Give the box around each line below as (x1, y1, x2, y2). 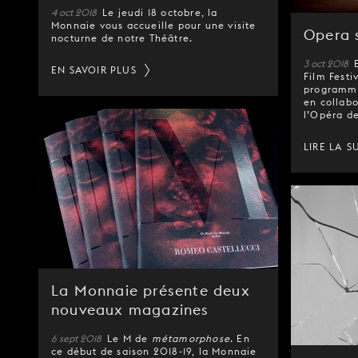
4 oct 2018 (51, 6, 99, 18)
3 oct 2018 (304, 58, 351, 70)
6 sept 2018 (51, 332, 104, 344)
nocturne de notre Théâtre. (51, 32, 193, 44)
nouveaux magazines (51, 301, 209, 318)
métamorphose (151, 332, 231, 344)
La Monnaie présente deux (51, 282, 250, 299)
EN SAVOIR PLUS (51, 64, 137, 76)
